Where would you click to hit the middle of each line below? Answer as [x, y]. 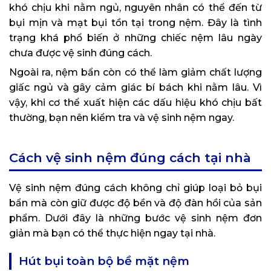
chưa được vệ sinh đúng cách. [80, 53]
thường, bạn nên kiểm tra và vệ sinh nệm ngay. [122, 117]
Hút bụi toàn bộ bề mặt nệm [104, 261]
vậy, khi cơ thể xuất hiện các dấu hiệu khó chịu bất [135, 102]
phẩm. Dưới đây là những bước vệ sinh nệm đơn [135, 218]
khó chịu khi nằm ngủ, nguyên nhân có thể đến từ [135, 7]
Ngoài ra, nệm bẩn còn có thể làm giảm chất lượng [135, 72]
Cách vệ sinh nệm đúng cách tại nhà [130, 157]
